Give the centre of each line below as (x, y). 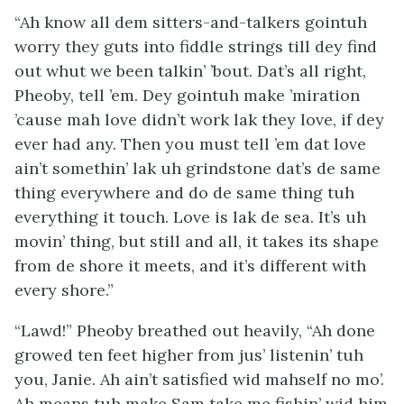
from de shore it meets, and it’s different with (190, 266)
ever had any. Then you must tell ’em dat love (190, 144)
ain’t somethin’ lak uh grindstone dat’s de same (197, 168)
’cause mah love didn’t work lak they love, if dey (199, 119)
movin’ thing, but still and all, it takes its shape (197, 241)
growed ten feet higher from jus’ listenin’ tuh (189, 355)
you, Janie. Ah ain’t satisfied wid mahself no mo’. (199, 379)
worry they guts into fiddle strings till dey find (196, 46)
